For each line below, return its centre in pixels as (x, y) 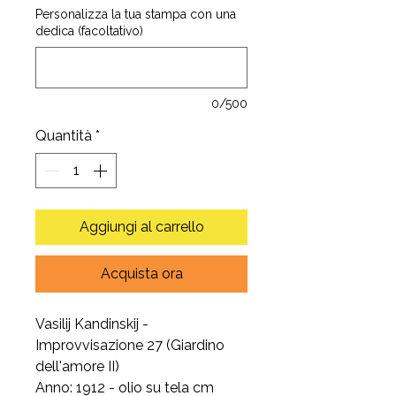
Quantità (64, 136)
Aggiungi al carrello (141, 227)
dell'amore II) (77, 366)
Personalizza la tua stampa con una (136, 14)
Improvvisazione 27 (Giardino (130, 345)
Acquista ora (141, 274)
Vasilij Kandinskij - (92, 324)
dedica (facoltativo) (89, 31)
